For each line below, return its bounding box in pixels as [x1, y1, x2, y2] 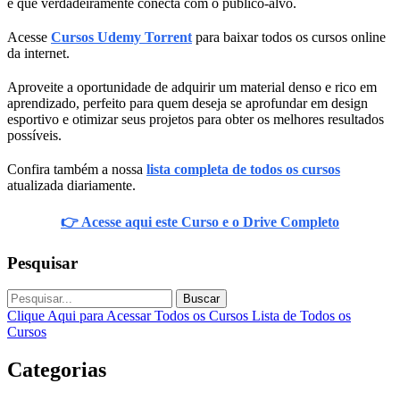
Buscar [183, 292, 220, 306]
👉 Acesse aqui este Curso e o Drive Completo [61, 213, 339, 229]
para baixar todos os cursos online [192, 29, 386, 45]
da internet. [7, 45, 70, 61]
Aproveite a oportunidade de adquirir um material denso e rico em [7, 79, 377, 95]
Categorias [7, 358, 106, 382]
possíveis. [7, 127, 62, 143]
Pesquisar [7, 253, 78, 272]
